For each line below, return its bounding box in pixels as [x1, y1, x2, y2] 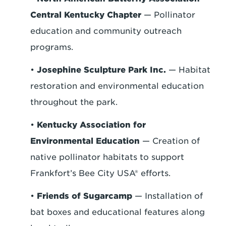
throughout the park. [30, 97, 118, 107]
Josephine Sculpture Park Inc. [37, 65, 166, 75]
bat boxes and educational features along [30, 207, 205, 217]
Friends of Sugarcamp [34, 191, 132, 201]
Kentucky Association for [37, 120, 146, 130]
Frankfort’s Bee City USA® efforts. [30, 168, 171, 178]
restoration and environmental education [30, 81, 204, 91]
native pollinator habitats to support [30, 152, 184, 162]
